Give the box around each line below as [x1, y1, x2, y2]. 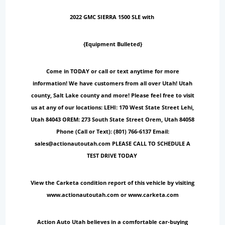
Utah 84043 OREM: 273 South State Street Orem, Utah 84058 [31, 116, 194, 124]
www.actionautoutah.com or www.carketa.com [46, 191, 179, 199]
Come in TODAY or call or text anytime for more [46, 67, 179, 75]
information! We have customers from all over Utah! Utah [33, 79, 192, 87]
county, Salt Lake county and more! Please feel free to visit [31, 91, 194, 99]
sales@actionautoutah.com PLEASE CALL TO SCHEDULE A [35, 140, 190, 148]
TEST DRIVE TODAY [86, 152, 139, 160]
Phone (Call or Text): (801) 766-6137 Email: [56, 128, 169, 136]
